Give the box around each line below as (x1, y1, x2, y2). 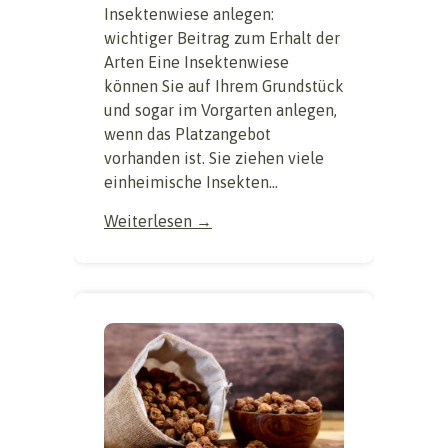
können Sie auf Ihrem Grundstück (104, 76, 344, 95)
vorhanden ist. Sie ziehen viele (104, 148, 324, 167)
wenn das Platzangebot (104, 124, 271, 143)
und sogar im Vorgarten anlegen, (104, 100, 337, 119)
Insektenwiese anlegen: (104, 4, 274, 23)
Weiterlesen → (104, 211, 212, 230)
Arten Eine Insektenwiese (104, 52, 289, 71)
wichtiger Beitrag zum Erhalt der (104, 28, 340, 47)
